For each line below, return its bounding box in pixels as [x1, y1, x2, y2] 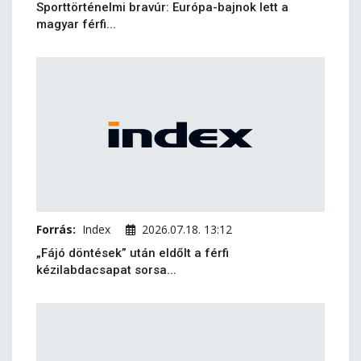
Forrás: [36, 222, 76, 237]
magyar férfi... [36, 17, 116, 31]
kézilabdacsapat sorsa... [36, 263, 176, 277]
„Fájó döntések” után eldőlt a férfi [36, 246, 229, 260]
